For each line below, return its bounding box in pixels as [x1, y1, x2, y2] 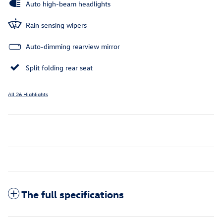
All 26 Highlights [8, 90, 48, 98]
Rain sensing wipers [26, 20, 87, 30]
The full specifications [21, 187, 124, 201]
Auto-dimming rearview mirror [26, 42, 120, 52]
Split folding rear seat [26, 63, 93, 73]
